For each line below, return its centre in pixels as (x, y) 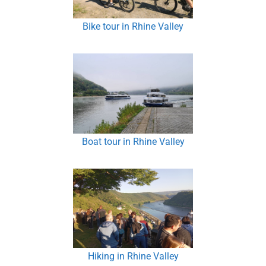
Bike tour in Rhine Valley (133, 27)
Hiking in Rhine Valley (133, 256)
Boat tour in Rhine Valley (133, 141)
